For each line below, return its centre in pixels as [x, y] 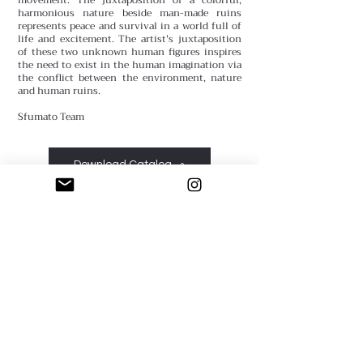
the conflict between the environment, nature [130, 77]
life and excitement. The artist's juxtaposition [130, 38]
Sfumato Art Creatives [130, 308]
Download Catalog [122, 164]
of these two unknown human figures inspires [130, 51]
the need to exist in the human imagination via [130, 64]
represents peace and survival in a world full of [130, 26]
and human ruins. [59, 90]
